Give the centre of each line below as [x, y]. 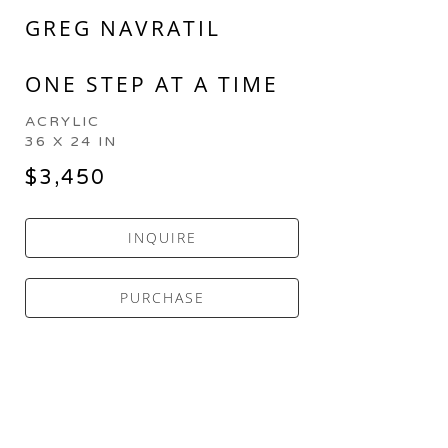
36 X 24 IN [71, 142]
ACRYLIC [63, 122]
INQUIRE [162, 238]
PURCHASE [162, 298]
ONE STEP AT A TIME [152, 84]
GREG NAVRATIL [123, 28]
